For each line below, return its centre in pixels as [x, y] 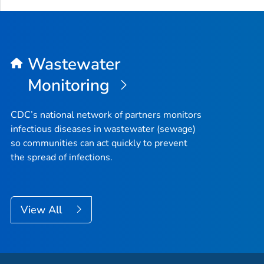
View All [43, 210]
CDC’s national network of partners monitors [106, 115]
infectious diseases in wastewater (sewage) [103, 129]
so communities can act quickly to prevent [99, 143]
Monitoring [70, 86]
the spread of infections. [62, 158]
